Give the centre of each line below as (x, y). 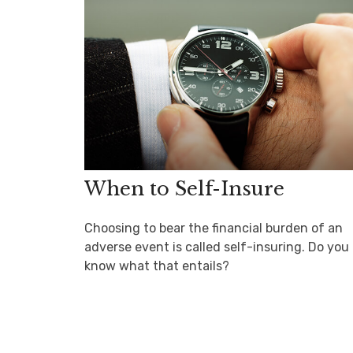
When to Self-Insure (184, 188)
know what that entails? (157, 266)
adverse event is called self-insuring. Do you (217, 247)
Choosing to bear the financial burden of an (214, 228)
